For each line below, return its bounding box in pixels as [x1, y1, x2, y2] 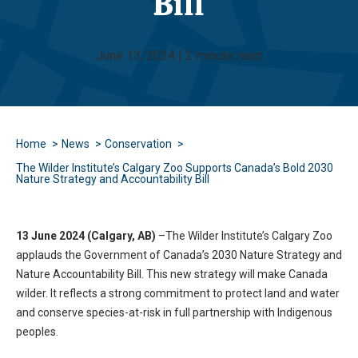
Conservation [105, 137, 172, 150]
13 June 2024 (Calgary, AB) [16, 229, 156, 242]
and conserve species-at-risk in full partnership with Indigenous [16, 306, 332, 319]
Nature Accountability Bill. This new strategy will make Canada [16, 268, 328, 280]
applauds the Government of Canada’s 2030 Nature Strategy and [16, 249, 342, 261]
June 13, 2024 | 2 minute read [96, 48, 262, 63]
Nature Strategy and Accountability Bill [16, 173, 209, 185]
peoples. [16, 325, 58, 338]
